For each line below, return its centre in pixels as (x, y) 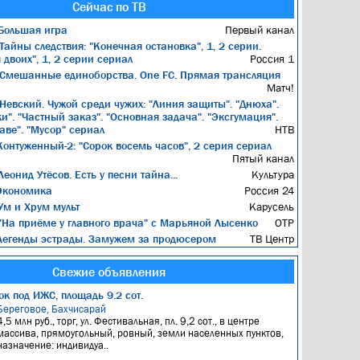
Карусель (271, 207)
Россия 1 (272, 59)
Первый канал (259, 30)
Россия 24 (269, 190)
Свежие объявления (109, 272)
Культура (272, 174)
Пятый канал (263, 158)
